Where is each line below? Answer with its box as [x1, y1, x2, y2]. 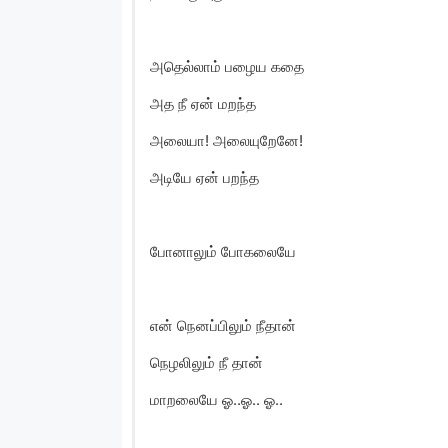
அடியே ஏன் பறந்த [150, 167, 259, 187]
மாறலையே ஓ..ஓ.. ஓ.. [150, 389, 283, 409]
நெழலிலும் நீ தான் [150, 352, 263, 372]
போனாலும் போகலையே [150, 241, 296, 261]
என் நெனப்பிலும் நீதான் [150, 315, 296, 335]
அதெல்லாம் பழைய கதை [150, 56, 304, 76]
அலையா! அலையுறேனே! [150, 130, 303, 150]
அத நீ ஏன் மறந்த [150, 93, 256, 113]
